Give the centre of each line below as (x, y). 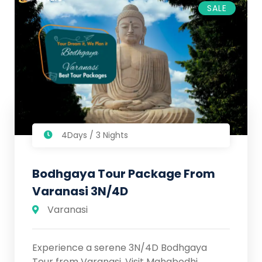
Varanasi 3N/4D (80, 191)
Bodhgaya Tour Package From (124, 173)
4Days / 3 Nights (95, 135)
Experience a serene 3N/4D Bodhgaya (120, 247)
